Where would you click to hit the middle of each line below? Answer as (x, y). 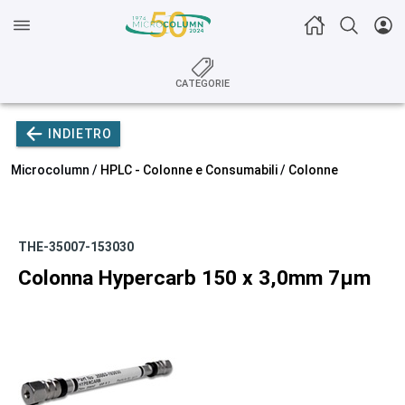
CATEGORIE (202, 84)
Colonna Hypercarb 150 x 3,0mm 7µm (194, 278)
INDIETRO (80, 134)
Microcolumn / (56, 170)
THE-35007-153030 (76, 247)
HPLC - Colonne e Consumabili (189, 170)
